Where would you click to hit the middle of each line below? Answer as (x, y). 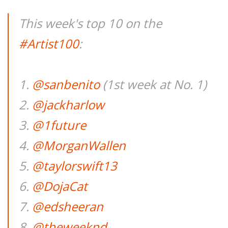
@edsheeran (68, 206)
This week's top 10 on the (90, 23)
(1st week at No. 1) (153, 84)
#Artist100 (49, 44)
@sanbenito (66, 84)
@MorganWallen (79, 145)
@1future (59, 125)
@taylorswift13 (75, 166)
